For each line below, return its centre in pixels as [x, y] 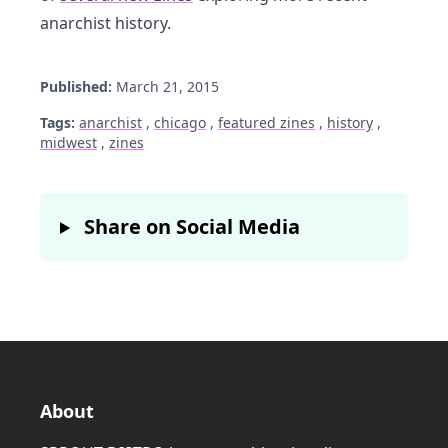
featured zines [266, 122]
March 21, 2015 [165, 86]
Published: [76, 86]
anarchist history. [105, 22]
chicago [180, 122]
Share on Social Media [192, 226]
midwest [68, 142]
